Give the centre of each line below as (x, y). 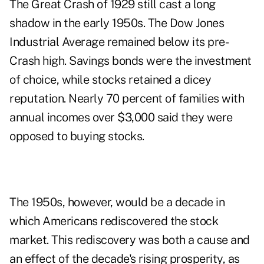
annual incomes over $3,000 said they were (121, 118)
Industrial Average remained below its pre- (119, 42)
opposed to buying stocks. (77, 136)
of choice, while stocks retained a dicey (110, 80)
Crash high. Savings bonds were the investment (131, 61)
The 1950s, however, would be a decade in (117, 202)
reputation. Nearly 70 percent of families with (127, 99)
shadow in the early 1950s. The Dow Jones (117, 23)
